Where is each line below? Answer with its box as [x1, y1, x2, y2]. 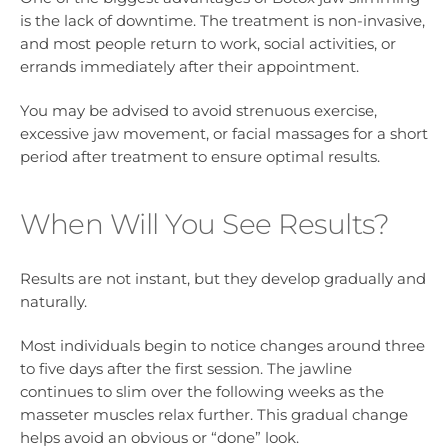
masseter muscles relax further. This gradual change [20, 405, 408, 425]
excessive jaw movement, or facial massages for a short [20, 124, 428, 144]
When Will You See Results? [20, 206, 389, 241]
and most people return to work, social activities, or [20, 34, 396, 54]
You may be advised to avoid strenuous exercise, [20, 101, 377, 121]
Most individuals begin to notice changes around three [20, 336, 425, 356]
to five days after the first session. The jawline [20, 359, 352, 379]
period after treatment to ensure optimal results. [20, 147, 380, 167]
